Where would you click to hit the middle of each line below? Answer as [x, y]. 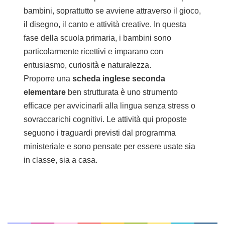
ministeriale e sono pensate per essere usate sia [109, 147]
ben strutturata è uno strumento [122, 92]
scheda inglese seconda [119, 79]
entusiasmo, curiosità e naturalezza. [87, 65]
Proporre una [48, 79]
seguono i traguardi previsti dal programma [100, 133]
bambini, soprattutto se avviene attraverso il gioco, [112, 11]
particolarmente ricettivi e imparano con [93, 52]
